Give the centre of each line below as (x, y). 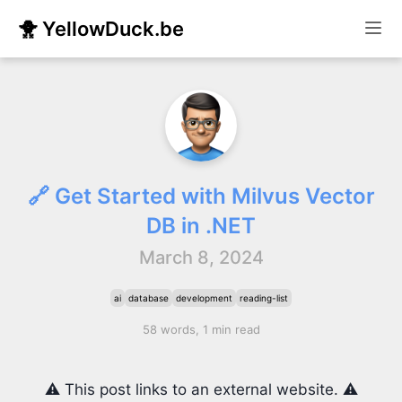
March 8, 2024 (201, 258)
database (149, 298)
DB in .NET (201, 226)
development (204, 298)
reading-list (264, 298)
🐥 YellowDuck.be (101, 29)
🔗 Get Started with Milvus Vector (201, 196)
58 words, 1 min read (201, 329)
